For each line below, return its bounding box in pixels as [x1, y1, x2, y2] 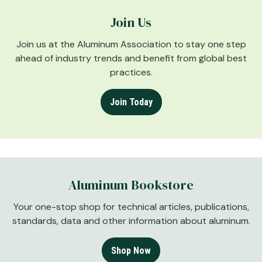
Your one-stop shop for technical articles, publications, [13, 201, 249, 213]
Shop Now [111, 244, 151, 256]
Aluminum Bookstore [68, 176, 194, 194]
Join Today [109, 96, 153, 108]
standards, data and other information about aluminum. [12, 215, 250, 227]
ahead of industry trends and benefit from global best [15, 52, 247, 65]
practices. [109, 66, 153, 79]
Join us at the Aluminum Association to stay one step [16, 38, 246, 51]
